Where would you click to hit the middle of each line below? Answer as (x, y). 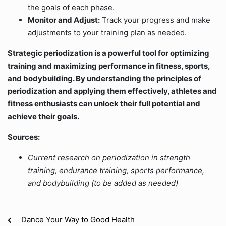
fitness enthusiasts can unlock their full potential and (104, 104)
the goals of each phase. (71, 7)
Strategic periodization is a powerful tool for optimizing (108, 53)
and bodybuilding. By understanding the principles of (104, 78)
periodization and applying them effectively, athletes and (112, 91)
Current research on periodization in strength (109, 158)
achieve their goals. (43, 116)
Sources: (24, 137)
